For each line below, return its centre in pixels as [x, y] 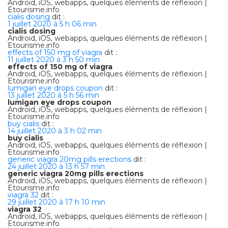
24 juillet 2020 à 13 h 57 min [56, 166]
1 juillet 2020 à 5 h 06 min [52, 24]
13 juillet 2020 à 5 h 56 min [53, 95]
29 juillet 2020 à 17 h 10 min [56, 202]
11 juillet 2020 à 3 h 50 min [54, 59]
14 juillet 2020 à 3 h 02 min [55, 131]
